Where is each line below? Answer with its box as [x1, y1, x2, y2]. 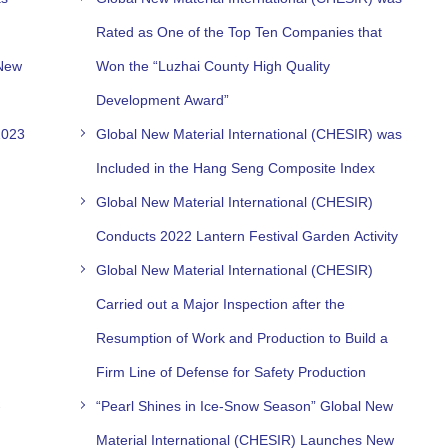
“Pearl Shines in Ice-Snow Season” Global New [96, 397, 394, 414]
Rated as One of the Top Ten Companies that [96, 23, 383, 40]
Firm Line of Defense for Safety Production [96, 363, 367, 380]
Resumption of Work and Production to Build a [96, 329, 389, 346]
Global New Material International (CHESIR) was [96, 125, 403, 142]
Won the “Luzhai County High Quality [96, 57, 331, 74]
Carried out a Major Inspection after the [96, 295, 346, 312]
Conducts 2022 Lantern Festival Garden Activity [96, 227, 399, 244]
